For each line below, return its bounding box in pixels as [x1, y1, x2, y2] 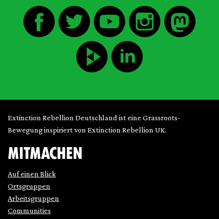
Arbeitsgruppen [8, 194, 59, 203]
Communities [8, 206, 51, 215]
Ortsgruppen [8, 182, 50, 191]
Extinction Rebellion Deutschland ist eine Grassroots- [8, 113, 180, 122]
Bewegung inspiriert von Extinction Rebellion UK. [8, 126, 166, 134]
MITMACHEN [8, 143, 83, 163]
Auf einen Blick [8, 170, 56, 178]
